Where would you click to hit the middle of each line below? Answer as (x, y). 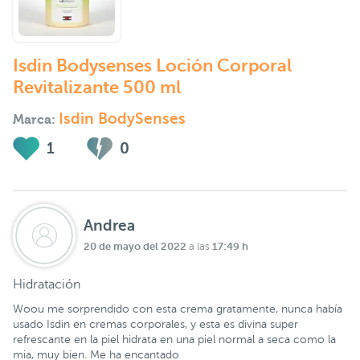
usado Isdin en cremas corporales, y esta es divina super (155, 324)
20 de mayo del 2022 (135, 246)
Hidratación (47, 284)
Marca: (36, 120)
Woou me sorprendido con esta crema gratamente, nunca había (178, 309)
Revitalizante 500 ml (97, 87)
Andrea (109, 225)
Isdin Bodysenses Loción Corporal (152, 65)
